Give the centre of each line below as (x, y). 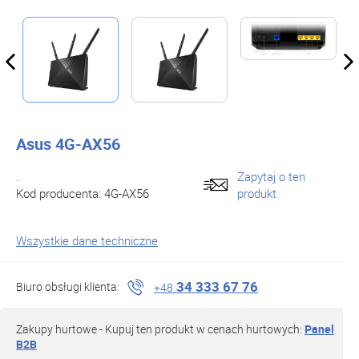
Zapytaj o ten (271, 176)
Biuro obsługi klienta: (68, 286)
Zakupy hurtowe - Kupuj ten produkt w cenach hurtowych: (160, 329)
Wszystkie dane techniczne (87, 240)
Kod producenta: (60, 193)
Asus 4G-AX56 (68, 144)
